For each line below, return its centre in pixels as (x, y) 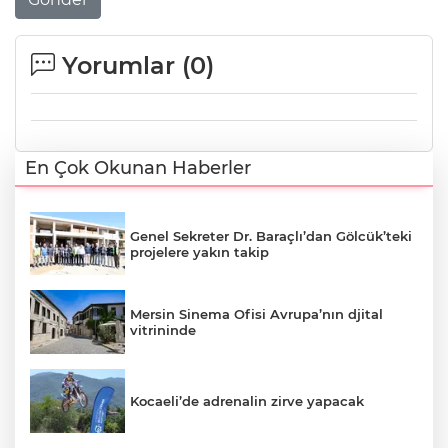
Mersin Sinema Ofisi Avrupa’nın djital (256, 314)
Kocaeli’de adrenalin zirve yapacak (247, 400)
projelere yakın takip (199, 251)
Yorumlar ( (122, 65)
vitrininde (163, 330)
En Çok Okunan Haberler (138, 167)
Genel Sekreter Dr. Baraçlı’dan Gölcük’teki (271, 235)
